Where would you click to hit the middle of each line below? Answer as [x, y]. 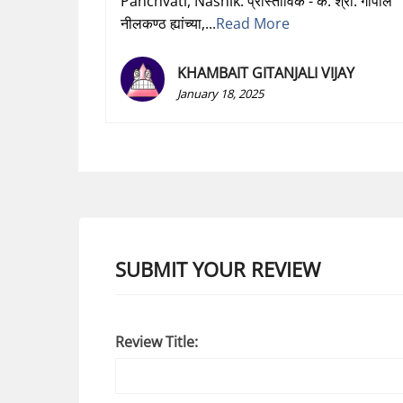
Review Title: [157, 342]
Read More [253, 24]
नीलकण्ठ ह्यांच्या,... [168, 24]
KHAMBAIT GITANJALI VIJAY [266, 73]
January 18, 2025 [221, 94]
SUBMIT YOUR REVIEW [218, 269]
